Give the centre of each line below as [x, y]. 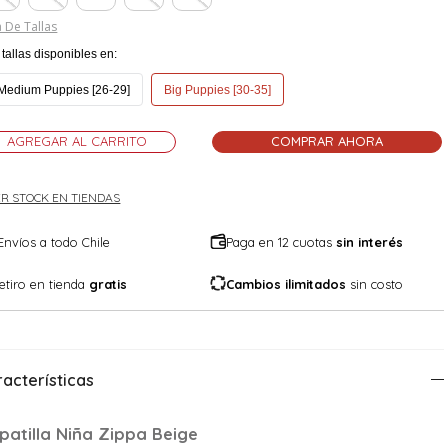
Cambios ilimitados [286, 283]
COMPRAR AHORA [327, 140]
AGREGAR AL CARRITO [77, 140]
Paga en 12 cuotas [281, 241]
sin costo [375, 283]
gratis [108, 283]
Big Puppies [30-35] [218, 89]
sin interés [370, 241]
